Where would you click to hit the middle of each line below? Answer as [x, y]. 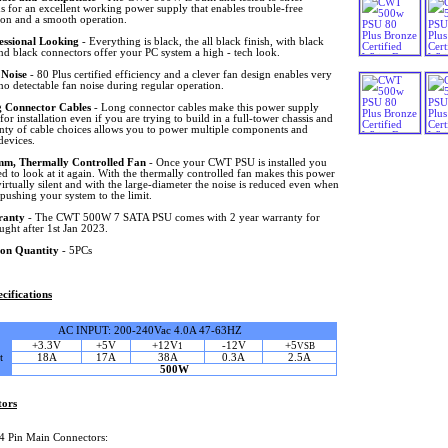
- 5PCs [75, 250]
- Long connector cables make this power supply [204, 107]
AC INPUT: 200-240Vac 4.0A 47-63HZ [149, 330]
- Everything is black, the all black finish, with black [201, 41]
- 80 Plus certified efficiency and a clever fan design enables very [179, 74]
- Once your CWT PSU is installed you [236, 162]
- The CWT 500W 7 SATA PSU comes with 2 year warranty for [172, 217]
